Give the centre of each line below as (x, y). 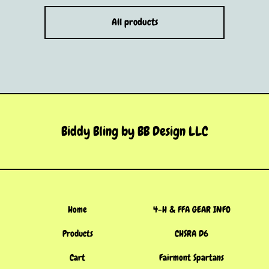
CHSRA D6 (192, 234)
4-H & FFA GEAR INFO (200, 210)
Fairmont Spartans (192, 258)
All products (134, 22)
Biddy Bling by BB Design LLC (134, 131)
